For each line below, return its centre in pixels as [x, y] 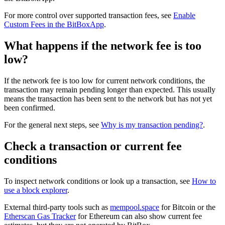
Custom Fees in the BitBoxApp [54, 25]
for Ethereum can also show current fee [139, 216]
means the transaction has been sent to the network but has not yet [108, 99]
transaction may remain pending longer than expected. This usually [110, 90]
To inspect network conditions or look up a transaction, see [98, 181]
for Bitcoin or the [187, 207]
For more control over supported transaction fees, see [89, 16]
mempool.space [135, 207]
